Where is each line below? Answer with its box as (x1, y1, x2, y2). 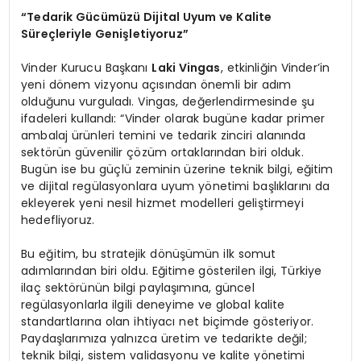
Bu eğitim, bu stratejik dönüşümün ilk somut (21, 246, 276, 263)
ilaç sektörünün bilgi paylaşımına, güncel (21, 280, 255, 297)
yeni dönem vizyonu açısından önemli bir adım (21, 77, 292, 93)
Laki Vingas (151, 60, 221, 77)
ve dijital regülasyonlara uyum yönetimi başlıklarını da (21, 178, 330, 195)
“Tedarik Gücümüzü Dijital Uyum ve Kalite (21, 9, 272, 26)
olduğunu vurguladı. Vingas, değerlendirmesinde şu (21, 93, 314, 110)
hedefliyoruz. (21, 212, 95, 229)
